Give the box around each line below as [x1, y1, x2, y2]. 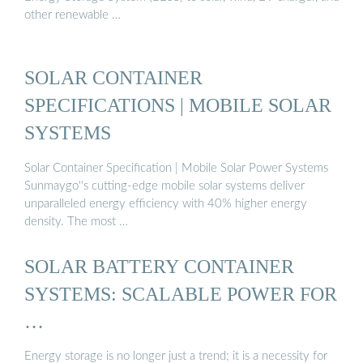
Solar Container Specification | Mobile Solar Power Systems [24, 161, 328, 174]
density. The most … [24, 215, 128, 228]
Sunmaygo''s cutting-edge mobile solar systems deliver [24, 179, 305, 192]
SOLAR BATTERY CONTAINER [24, 255, 294, 278]
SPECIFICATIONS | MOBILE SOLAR [24, 94, 331, 117]
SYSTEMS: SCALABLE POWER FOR [24, 283, 337, 305]
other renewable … [24, 9, 121, 22]
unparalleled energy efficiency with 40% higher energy [24, 197, 307, 210]
